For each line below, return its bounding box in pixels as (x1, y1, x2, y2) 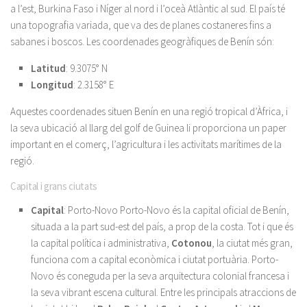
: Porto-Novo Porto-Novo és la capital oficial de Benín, (64, 204, 289, 217)
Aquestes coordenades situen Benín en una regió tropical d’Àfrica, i (10, 105, 288, 118)
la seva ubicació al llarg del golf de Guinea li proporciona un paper (10, 121, 286, 134)
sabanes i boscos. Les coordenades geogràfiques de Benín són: (10, 35, 274, 48)
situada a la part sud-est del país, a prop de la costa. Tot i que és (31, 220, 293, 233)
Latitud (31, 62, 66, 75)
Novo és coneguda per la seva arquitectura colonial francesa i (31, 269, 289, 282)
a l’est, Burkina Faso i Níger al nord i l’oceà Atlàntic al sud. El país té (10, 2, 285, 15)
